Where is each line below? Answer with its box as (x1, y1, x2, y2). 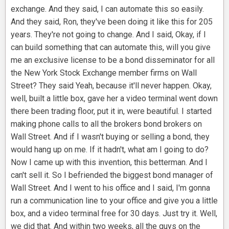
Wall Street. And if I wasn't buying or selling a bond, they (11, 132, 210, 142)
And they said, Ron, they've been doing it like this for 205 (11, 17, 213, 27)
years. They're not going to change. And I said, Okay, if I (11, 30, 206, 40)
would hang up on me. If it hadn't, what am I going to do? (11, 145, 209, 155)
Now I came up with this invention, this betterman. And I (11, 157, 208, 168)
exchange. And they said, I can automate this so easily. (11, 4, 204, 14)
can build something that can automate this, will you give (11, 42, 211, 53)
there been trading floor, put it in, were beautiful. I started (11, 106, 212, 117)
